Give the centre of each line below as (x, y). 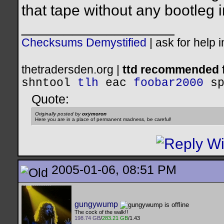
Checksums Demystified (84, 43)
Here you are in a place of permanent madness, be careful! (103, 119)
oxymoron (94, 114)
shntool (46, 83)
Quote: (50, 99)
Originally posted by (58, 114)
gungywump (96, 204)
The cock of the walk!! (101, 212)
